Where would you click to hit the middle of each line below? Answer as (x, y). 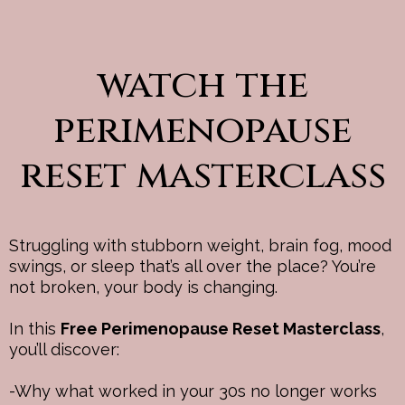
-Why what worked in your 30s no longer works (193, 391)
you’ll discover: (64, 349)
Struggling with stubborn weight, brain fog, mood (200, 245)
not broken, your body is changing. (143, 287)
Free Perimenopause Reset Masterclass (221, 329)
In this (35, 329)
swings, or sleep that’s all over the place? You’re (193, 266)
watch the (202, 85)
